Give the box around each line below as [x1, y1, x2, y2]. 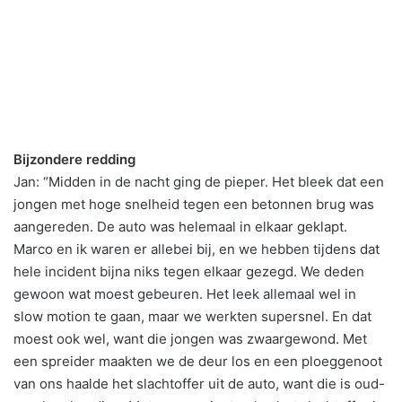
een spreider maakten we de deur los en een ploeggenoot [13, 352, 382, 370]
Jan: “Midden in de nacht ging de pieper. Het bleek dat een [13, 172, 384, 190]
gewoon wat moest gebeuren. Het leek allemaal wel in [13, 284, 356, 302]
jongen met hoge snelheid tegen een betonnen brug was [13, 195, 374, 213]
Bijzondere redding [13, 150, 135, 168]
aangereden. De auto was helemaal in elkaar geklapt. [13, 217, 347, 235]
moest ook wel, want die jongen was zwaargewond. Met [13, 329, 367, 347]
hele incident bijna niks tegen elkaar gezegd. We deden [13, 262, 364, 280]
